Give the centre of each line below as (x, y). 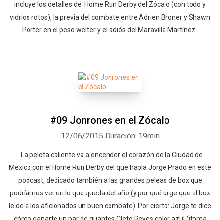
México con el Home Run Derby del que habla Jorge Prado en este (110, 167)
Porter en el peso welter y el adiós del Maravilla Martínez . (110, 30)
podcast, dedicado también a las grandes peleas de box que (110, 180)
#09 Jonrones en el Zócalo (110, 120)
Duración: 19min (132, 136)
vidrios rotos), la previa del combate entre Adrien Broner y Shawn (110, 17)
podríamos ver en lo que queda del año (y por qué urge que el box (110, 193)
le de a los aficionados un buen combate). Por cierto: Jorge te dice (110, 206)
